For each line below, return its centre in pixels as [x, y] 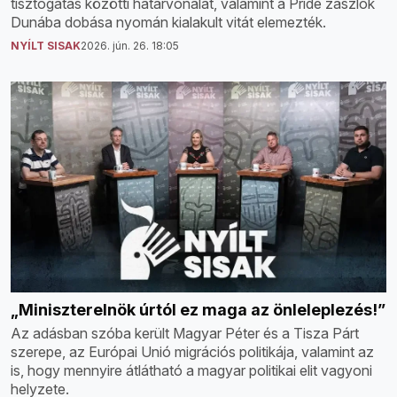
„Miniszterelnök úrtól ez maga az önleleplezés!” [198, 310]
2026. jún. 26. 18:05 [130, 46]
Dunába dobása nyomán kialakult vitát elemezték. [168, 23]
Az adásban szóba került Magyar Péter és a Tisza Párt [185, 334]
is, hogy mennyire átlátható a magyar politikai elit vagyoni [191, 371]
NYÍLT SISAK [46, 46]
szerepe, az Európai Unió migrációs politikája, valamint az [192, 352]
